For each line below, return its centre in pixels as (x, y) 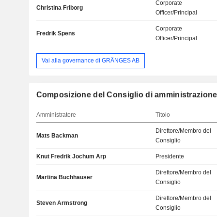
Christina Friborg (59, 8)
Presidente (170, 156)
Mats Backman (57, 135)
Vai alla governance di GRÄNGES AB (90, 60)
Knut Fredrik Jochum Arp (71, 156)
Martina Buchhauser (64, 177)
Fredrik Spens (55, 34)
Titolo (163, 115)
